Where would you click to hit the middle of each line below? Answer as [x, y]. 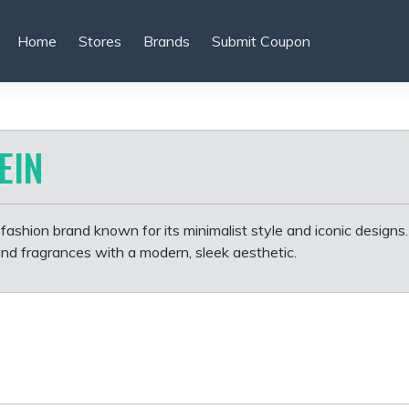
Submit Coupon [261, 41]
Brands [166, 41]
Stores [100, 41]
